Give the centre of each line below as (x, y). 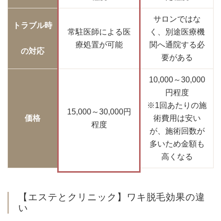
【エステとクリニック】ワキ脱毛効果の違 (112, 197)
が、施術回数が (177, 131)
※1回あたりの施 (177, 106)
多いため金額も (177, 144)
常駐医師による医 (99, 32)
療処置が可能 (99, 45)
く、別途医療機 (177, 32)
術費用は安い (177, 118)
